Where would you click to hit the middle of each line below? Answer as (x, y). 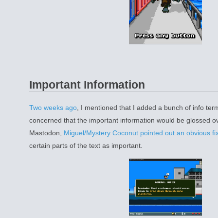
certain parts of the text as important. (86, 145)
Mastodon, (46, 133)
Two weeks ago (53, 107)
